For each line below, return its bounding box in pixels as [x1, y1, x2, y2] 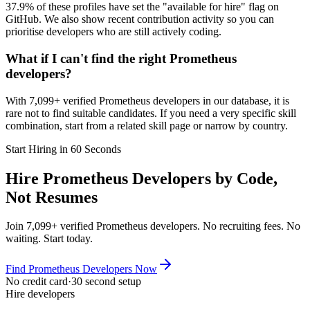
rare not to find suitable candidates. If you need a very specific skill [6, 107, 296, 119]
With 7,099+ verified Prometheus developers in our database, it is [6, 94, 289, 107]
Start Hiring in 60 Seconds [6, 143, 121, 155]
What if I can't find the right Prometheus [6, 51, 237, 66]
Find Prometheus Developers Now [6, 263, 157, 275]
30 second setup [71, 275, 141, 288]
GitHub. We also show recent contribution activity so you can [6, 13, 274, 26]
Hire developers [6, 288, 75, 300]
